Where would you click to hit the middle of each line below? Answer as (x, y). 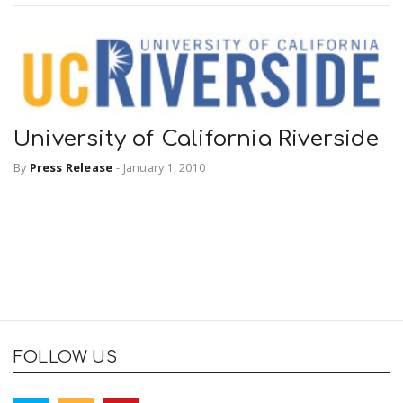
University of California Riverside (196, 139)
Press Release (71, 168)
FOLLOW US (65, 358)
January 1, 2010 (164, 168)
